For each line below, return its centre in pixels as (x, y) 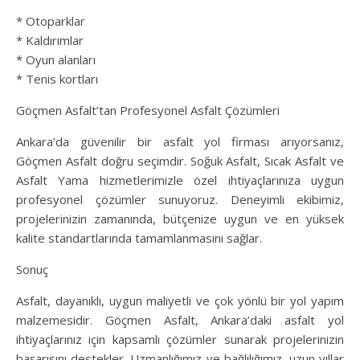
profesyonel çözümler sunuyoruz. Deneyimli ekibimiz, (180, 200)
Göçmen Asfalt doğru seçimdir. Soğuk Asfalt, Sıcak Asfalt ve (180, 161)
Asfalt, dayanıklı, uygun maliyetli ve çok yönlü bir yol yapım (180, 301)
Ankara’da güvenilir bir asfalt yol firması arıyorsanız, (180, 142)
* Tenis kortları (57, 79)
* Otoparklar (51, 21)
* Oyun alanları (56, 60)
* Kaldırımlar (50, 41)
